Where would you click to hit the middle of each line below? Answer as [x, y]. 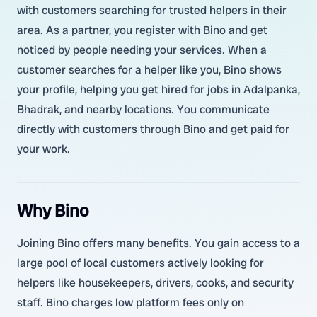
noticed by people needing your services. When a [142, 50]
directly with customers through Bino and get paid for [153, 129]
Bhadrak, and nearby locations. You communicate [143, 109]
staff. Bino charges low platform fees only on [131, 302]
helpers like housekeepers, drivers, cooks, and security [155, 283]
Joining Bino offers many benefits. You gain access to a [158, 243]
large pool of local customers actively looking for [140, 263]
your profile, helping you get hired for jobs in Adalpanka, [158, 90]
